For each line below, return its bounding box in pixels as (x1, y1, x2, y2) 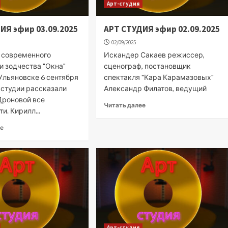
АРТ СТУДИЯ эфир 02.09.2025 (104, 23, 220, 35)
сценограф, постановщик (104, 61, 191, 70)
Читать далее (104, 101, 146, 109)
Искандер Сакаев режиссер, (104, 50, 205, 59)
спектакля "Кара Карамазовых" (104, 72, 214, 81)
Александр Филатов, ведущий (104, 83, 207, 93)
